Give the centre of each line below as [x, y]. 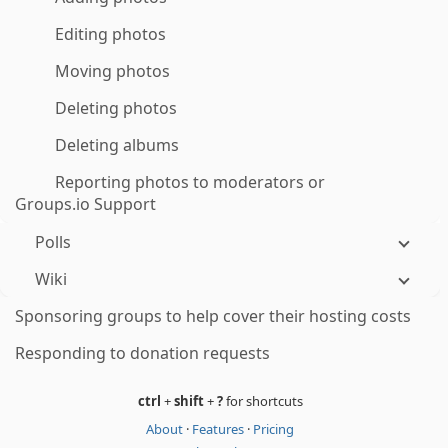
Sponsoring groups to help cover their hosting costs [213, 316]
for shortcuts [262, 401]
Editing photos [110, 34]
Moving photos [112, 71]
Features [219, 429]
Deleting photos [116, 108]
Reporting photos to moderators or [190, 182]
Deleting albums [117, 145]
